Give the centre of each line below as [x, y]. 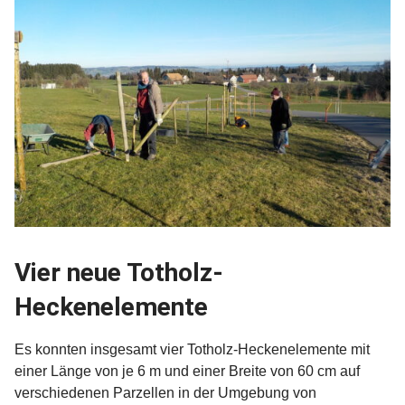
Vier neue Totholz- [119, 272]
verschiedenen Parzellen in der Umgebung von [165, 392]
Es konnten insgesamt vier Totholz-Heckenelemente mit [192, 349]
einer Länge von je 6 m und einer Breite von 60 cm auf [187, 371]
